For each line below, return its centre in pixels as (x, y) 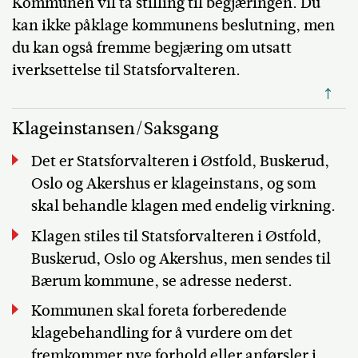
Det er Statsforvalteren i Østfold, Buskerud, (180, 161)
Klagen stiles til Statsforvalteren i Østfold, (176, 236)
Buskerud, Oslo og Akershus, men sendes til (181, 258)
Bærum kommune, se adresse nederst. (163, 280)
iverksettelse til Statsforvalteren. (126, 70)
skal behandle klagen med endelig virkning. (183, 206)
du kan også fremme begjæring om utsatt (152, 47)
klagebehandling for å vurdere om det (161, 333)
